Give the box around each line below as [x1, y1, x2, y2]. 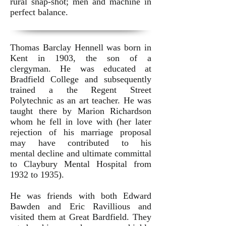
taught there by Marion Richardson [10, 105, 151, 116]
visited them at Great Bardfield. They [10, 211, 151, 222]
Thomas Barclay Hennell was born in [10, 42, 151, 52]
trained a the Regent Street [10, 84, 151, 95]
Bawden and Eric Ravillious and [10, 201, 151, 211]
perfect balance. [10, 7, 68, 17]
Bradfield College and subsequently [10, 74, 151, 84]
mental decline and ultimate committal [10, 148, 151, 158]
